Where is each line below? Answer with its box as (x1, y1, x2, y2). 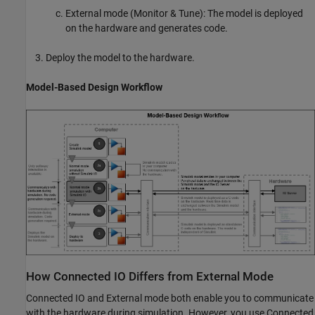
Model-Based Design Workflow (26, 81, 162, 93)
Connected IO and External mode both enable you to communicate (26, 292, 314, 304)
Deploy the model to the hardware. (46, 51, 195, 63)
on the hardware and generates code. (65, 22, 228, 34)
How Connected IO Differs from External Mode (26, 269, 274, 283)
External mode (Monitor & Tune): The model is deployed (65, 7, 303, 19)
